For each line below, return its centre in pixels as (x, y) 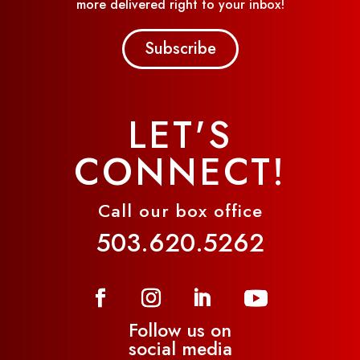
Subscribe (180, 49)
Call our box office (180, 211)
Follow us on (180, 331)
